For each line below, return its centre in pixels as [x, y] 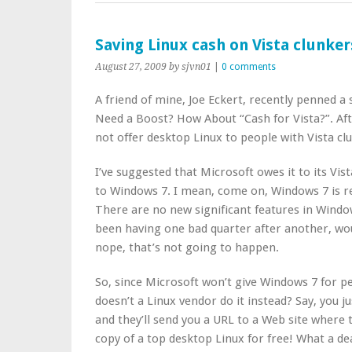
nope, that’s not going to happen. [187, 247]
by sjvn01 [190, 67]
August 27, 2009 [131, 67]
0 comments [249, 67]
